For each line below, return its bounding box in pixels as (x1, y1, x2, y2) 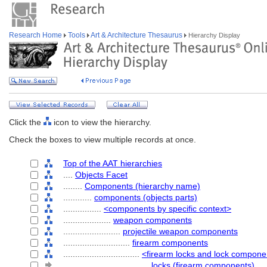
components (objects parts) (94, 193, 197, 202)
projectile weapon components (123, 226, 238, 236)
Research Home (9, 31, 64, 39)
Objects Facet (75, 170, 128, 179)
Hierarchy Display (187, 32, 240, 39)
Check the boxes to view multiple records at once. (9, 135, 196, 144)
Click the (9, 117, 44, 127)
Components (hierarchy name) (85, 181, 200, 191)
